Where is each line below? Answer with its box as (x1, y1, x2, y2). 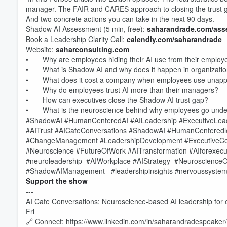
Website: (26, 44, 56, 54)
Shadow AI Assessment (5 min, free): (26, 24, 147, 34)
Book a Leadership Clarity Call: (26, 34, 127, 44)
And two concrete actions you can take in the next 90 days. (26, 14, 214, 24)
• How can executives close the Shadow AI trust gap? (26, 95, 208, 105)
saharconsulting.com (56, 44, 129, 54)
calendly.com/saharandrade (127, 34, 222, 44)
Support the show (26, 176, 88, 186)
